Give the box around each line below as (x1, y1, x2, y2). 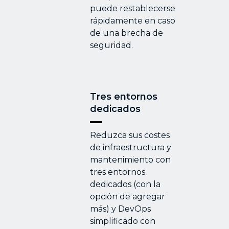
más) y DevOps (90, 203, 151, 214)
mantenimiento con (90, 154, 171, 165)
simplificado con (90, 216, 155, 226)
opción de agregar (90, 191, 165, 201)
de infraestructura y (90, 142, 171, 152)
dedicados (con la (90, 179, 161, 189)
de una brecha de (90, 28, 163, 38)
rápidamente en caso (90, 15, 175, 26)
